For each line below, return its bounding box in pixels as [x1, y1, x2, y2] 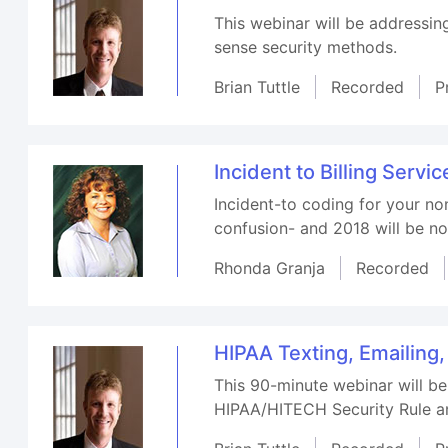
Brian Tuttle [214, 76, 301, 97]
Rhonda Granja [214, 257, 326, 278]
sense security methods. [214, 36, 398, 57]
